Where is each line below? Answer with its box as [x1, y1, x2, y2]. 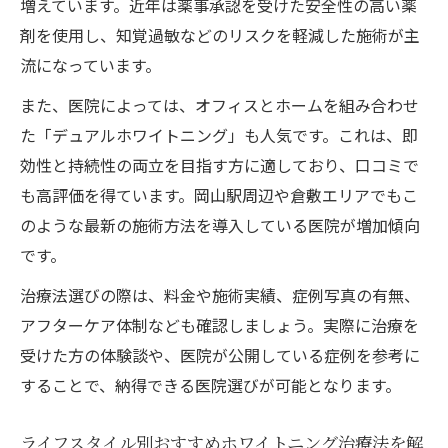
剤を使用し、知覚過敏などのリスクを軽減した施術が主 [20, 22, 420, 47]
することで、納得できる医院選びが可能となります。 [20, 372, 401, 397]
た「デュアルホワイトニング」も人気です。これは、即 [20, 122, 418, 147]
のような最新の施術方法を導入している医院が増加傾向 [20, 212, 420, 237]
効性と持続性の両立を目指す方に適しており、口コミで [20, 152, 419, 177]
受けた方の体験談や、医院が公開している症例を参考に [20, 342, 420, 367]
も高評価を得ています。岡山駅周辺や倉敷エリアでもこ [20, 182, 418, 207]
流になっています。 [20, 52, 161, 77]
